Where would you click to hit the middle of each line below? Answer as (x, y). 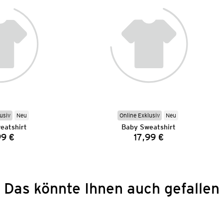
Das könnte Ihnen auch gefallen (111, 188)
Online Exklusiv (139, 115)
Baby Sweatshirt (149, 127)
